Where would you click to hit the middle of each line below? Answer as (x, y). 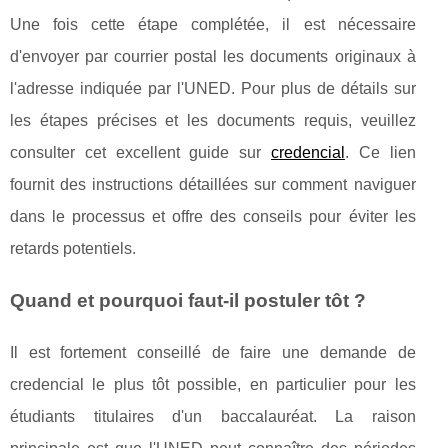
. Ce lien (380, 153)
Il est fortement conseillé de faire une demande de (213, 353)
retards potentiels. (73, 249)
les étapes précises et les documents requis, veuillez (213, 121)
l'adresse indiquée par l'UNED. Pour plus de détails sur (213, 89)
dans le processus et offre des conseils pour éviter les (213, 217)
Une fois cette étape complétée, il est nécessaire (213, 25)
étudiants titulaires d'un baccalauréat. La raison (213, 417)
